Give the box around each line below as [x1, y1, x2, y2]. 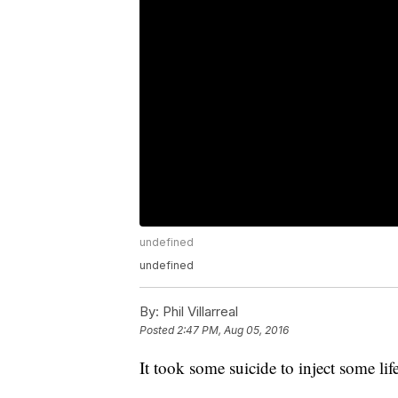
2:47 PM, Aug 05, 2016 [177, 323, 289, 338]
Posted [139, 323, 177, 338]
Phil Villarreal [159, 303, 238, 321]
